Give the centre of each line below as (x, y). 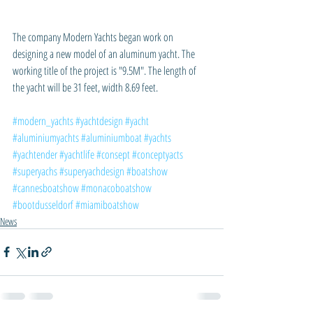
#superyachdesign (92, 171)
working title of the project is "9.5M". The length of (105, 70)
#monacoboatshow (116, 188)
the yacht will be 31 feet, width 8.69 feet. (85, 87)
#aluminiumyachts (46, 137)
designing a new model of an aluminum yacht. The (105, 53)
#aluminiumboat (111, 137)
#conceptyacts (158, 154)
